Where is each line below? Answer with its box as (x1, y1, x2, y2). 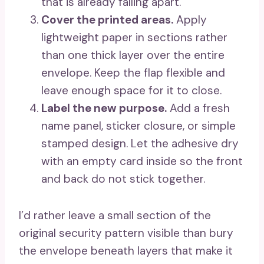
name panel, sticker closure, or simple (41, 118, 236, 133)
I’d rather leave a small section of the (19, 208, 211, 223)
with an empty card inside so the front (41, 154, 243, 169)
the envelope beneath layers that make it (19, 243, 233, 258)
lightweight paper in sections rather (41, 30, 227, 45)
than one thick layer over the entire (41, 48, 225, 62)
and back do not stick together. (41, 171, 205, 186)
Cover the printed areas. (41, 12, 173, 27)
